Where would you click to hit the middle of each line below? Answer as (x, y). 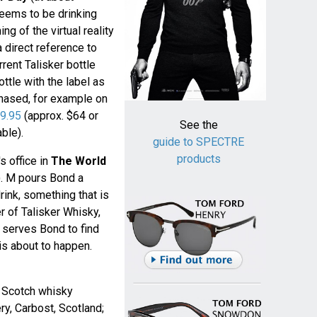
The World (78, 161)
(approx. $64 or (59, 116)
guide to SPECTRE (199, 142)
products (198, 159)
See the (198, 125)
